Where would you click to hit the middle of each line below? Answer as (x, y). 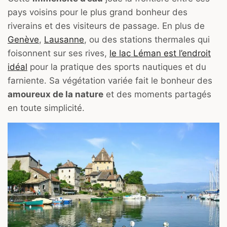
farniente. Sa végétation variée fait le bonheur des (110, 80)
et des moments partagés (157, 94)
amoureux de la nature (55, 94)
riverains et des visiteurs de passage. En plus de (106, 26)
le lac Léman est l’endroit (160, 53)
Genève (23, 39)
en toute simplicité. (46, 108)
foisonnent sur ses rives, (59, 53)
